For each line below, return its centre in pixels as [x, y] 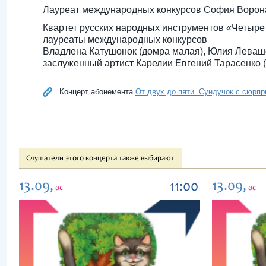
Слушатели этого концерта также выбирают [100, 159]
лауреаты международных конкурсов [125, 39]
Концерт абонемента [97, 92]
